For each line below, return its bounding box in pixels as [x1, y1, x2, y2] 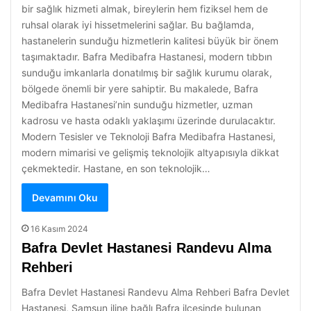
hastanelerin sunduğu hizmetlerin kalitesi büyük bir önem [22, 35, 278, 47]
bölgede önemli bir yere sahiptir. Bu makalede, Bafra [22, 83, 258, 94]
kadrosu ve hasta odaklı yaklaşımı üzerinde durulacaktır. [22, 115, 276, 126]
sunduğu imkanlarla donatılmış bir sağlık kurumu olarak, [22, 67, 272, 78]
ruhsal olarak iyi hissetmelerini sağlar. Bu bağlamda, [22, 19, 254, 31]
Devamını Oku [32, 192, 98, 203]
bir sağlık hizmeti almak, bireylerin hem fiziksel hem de [22, 3, 268, 15]
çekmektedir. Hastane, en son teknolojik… [22, 162, 210, 174]
